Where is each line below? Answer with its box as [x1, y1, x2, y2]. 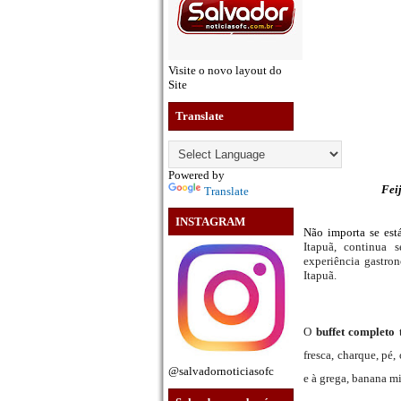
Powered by [168, 167, 225, 182]
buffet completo [315, 325, 396, 339]
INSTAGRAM [175, 215, 245, 229]
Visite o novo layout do [168, 64, 282, 77]
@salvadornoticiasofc [168, 364, 274, 379]
